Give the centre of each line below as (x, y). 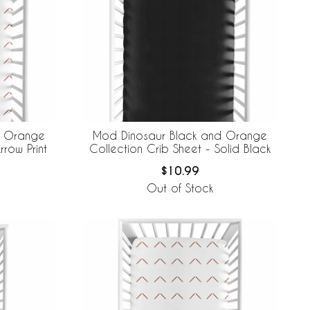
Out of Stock (180, 188)
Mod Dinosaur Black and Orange (180, 135)
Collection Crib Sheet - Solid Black (180, 148)
